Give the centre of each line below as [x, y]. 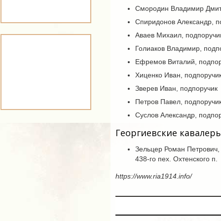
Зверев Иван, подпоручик [176, 88]
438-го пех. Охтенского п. [176, 159]
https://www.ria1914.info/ [154, 176]
